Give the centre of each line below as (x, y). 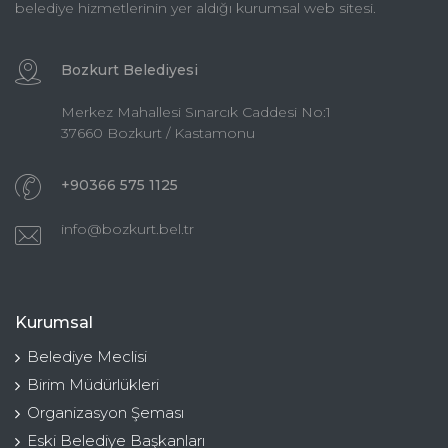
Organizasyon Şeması (105, 413)
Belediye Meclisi (87, 357)
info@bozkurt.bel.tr (127, 229)
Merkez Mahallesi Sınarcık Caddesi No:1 (196, 112)
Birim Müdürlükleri (93, 385)
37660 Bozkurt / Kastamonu (158, 133)
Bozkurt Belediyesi (129, 70)
